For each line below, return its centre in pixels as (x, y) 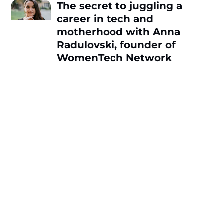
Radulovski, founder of (116, 45)
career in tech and (105, 19)
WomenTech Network (114, 57)
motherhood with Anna (119, 32)
